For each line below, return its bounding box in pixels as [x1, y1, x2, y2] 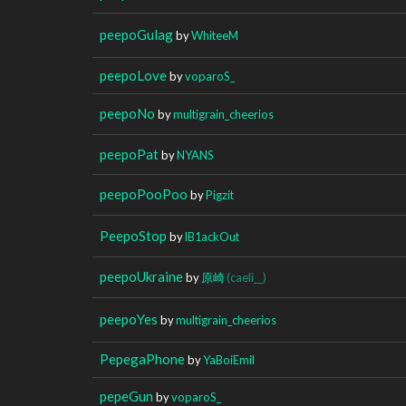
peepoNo [100, 104, 155, 121]
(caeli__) [227, 269, 266, 285]
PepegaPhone [100, 350, 185, 367]
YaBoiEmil [203, 352, 255, 367]
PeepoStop [100, 227, 167, 244]
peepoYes [100, 310, 158, 327]
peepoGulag [100, 25, 173, 43]
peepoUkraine [100, 267, 183, 285]
